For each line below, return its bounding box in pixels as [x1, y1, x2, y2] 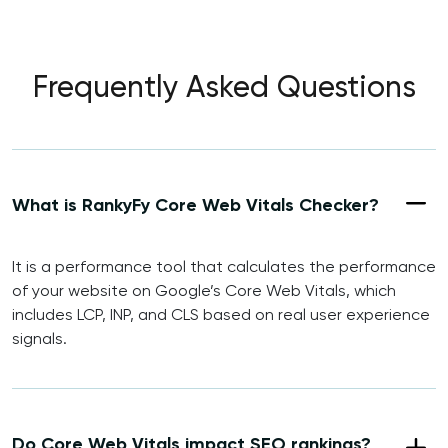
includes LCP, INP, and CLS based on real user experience [12, 308, 430, 325]
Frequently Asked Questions [32, 74, 416, 105]
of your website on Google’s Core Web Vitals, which [12, 284, 396, 301]
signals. [12, 332, 67, 349]
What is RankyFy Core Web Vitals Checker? [12, 196, 379, 215]
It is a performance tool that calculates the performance [12, 260, 436, 277]
